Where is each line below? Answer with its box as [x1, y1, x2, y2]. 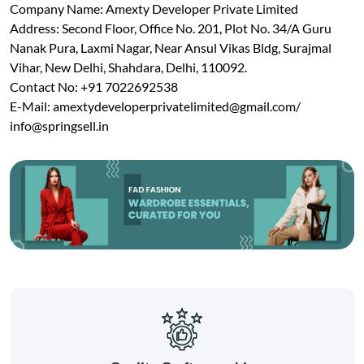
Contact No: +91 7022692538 [10, 78, 178, 94]
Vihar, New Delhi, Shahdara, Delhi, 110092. [10, 58, 247, 75]
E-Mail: [10, 97, 53, 114]
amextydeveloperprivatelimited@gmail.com [53, 97, 296, 114]
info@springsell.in [10, 117, 109, 133]
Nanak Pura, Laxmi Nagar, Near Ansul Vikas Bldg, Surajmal [10, 39, 331, 55]
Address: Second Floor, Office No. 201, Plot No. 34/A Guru [10, 19, 331, 36]
